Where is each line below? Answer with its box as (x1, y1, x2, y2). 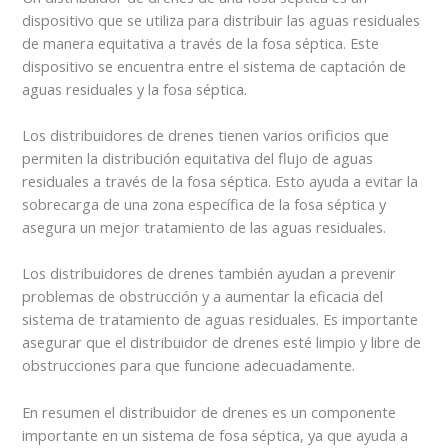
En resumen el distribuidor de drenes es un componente (22, 401, 397, 422)
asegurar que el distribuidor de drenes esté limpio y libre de (22, 332, 422, 353)
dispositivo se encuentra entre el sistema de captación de (22, 55, 407, 76)
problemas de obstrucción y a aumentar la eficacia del (22, 286, 384, 307)
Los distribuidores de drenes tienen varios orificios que (22, 125, 390, 146)
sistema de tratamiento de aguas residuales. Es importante (22, 309, 419, 330)
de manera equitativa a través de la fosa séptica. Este (22, 32, 380, 53)
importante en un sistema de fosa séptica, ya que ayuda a (22, 424, 409, 445)
